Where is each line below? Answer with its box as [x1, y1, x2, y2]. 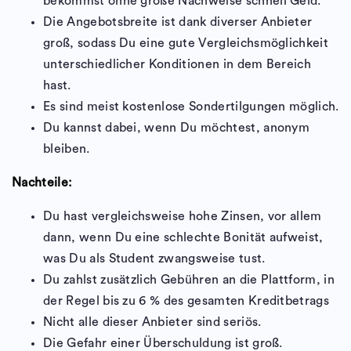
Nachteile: [12, 176, 76, 190]
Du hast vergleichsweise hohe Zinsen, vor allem [43, 210, 322, 223]
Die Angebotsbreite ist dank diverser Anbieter [43, 16, 313, 29]
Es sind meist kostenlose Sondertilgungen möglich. [43, 100, 339, 114]
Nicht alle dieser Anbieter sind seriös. [43, 316, 262, 329]
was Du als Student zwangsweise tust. [43, 252, 266, 266]
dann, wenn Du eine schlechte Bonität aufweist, [43, 231, 324, 244]
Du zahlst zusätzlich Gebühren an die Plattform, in [43, 273, 335, 287]
